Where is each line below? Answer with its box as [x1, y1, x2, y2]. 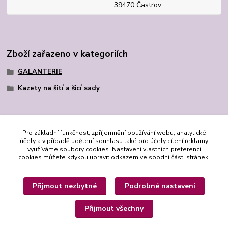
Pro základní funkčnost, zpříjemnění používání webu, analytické [22, 128, 206, 137]
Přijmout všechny [84, 204, 144, 213]
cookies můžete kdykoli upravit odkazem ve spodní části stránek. [18, 153, 210, 161]
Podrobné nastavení [124, 181, 195, 191]
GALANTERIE [17, 67, 62, 77]
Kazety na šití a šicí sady [17, 83, 100, 93]
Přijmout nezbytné [33, 181, 97, 191]
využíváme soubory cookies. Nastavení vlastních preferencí [27, 145, 201, 153]
